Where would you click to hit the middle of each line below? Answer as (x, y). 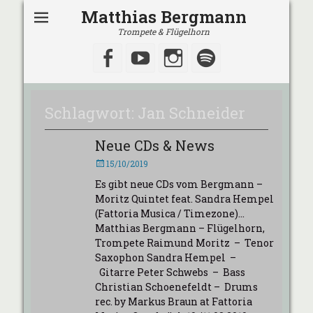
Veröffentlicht (121, 163)
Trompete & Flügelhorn (163, 31)
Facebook (158, 57)
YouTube (188, 57)
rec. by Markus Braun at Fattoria (173, 301)
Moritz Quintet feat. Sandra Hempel (184, 199)
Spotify (246, 57)
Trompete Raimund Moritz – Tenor (184, 243)
